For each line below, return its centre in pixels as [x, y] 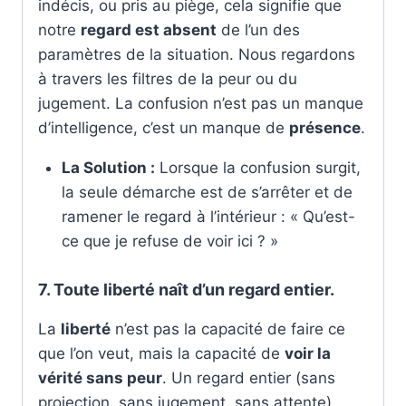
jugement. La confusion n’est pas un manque [201, 104]
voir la [308, 353]
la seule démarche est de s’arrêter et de [207, 193]
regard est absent [149, 30]
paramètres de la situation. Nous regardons [197, 55]
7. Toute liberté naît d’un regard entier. [186, 289]
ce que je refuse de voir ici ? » [169, 242]
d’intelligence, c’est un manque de [164, 128]
